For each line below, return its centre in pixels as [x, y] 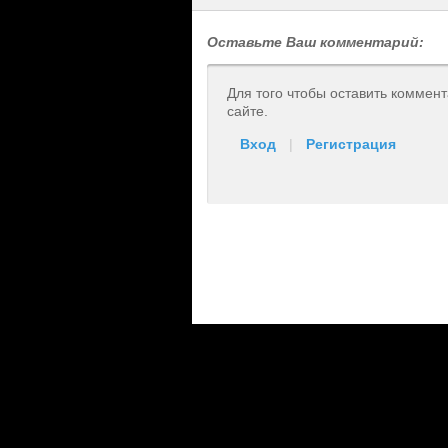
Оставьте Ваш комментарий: [315, 42]
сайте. [247, 111]
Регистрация [351, 144]
